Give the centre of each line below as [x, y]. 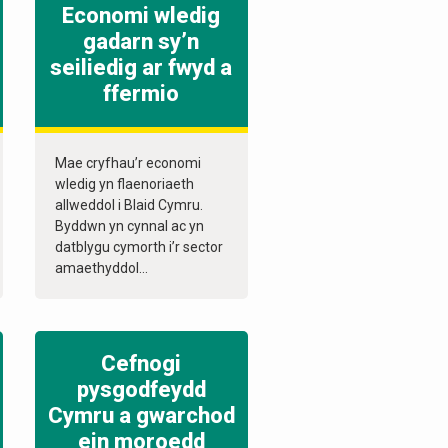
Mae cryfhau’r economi [127, 163]
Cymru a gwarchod [141, 416]
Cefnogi [141, 364]
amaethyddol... [101, 268]
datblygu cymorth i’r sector [138, 247]
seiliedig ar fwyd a [141, 68]
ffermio [141, 94]
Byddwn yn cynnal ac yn [129, 226]
